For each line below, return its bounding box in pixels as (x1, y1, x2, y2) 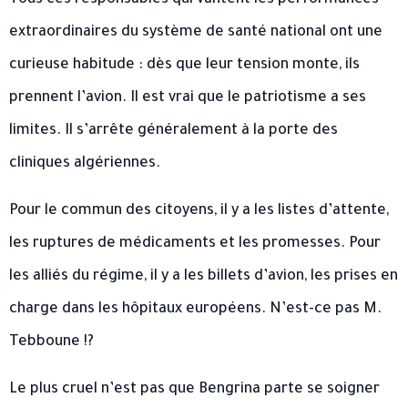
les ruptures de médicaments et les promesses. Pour (9, 236, 381, 253)
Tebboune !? (9, 334, 94, 352)
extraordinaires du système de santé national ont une (9, 25, 382, 42)
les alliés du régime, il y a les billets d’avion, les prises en (9, 269, 398, 286)
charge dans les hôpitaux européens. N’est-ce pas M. (9, 301, 382, 319)
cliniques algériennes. (9, 156, 160, 173)
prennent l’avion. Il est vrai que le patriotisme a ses (9, 90, 366, 107)
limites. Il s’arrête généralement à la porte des (9, 123, 338, 140)
